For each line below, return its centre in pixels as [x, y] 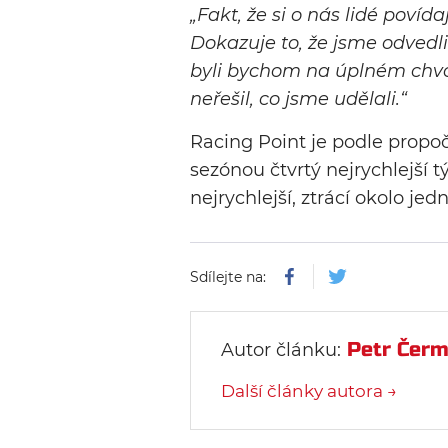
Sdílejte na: [230, 277]
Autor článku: [281, 350]
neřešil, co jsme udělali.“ [298, 99]
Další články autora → [309, 391]
